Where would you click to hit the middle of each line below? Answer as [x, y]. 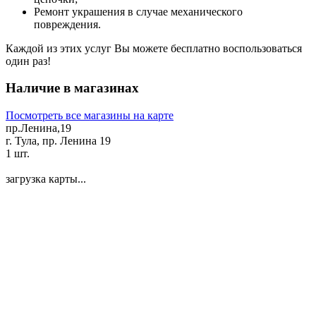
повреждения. [67, 24]
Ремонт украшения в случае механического [138, 11]
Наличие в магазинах [72, 88]
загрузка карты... [46, 179]
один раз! [28, 61]
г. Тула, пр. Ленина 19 [58, 141]
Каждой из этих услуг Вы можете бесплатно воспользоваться [154, 48]
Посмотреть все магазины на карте [90, 116]
